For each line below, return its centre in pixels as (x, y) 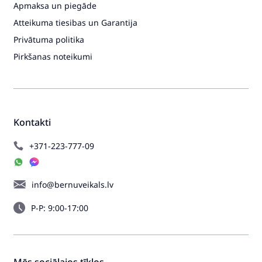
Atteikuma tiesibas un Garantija (75, 22)
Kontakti (32, 122)
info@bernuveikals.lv (73, 184)
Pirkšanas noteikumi (53, 56)
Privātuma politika (49, 39)
